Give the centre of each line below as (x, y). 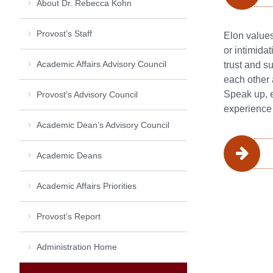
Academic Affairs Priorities (87, 186)
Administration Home (77, 246)
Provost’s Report (69, 216)
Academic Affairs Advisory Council (101, 64)
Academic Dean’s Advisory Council (103, 125)
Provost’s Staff (64, 33)
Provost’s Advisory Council (87, 94)
